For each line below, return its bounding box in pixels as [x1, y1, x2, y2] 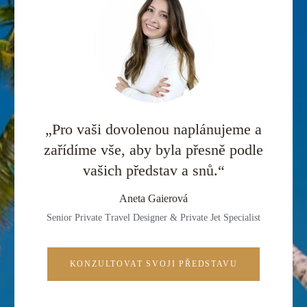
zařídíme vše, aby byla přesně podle [44, 142, 263, 159]
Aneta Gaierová [119, 193, 188, 205]
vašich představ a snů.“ [82, 162, 225, 180]
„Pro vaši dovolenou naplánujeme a [45, 121, 262, 138]
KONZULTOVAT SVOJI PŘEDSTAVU [69, 258, 238, 269]
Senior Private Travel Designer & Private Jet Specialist [47, 212, 260, 223]
